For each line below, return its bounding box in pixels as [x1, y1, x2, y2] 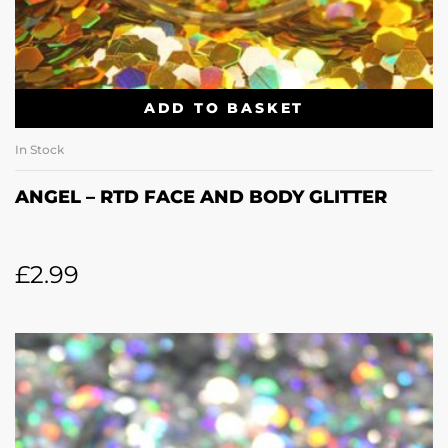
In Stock [15, 142, 64, 158]
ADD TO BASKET [143, 98, 305, 117]
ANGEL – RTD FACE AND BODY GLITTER [15, 186, 387, 209]
